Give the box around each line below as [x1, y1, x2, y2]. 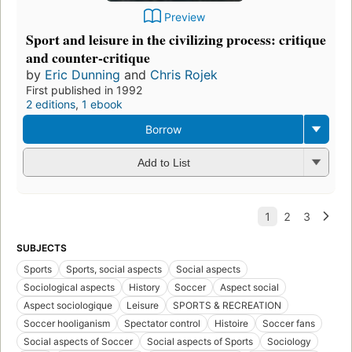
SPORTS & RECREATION [173, 299, 281, 311]
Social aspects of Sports [147, 335, 253, 347]
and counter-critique [26, 46, 150, 68]
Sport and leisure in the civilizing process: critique [26, 28, 326, 49]
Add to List [137, 156, 190, 170]
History [129, 280, 160, 293]
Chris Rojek [150, 66, 218, 82]
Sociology [267, 335, 311, 347]
